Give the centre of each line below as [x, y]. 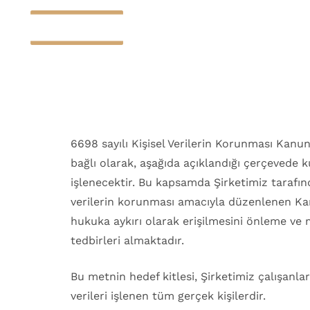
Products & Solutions [225, 72]
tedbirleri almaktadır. [127, 240]
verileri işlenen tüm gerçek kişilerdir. [168, 296]
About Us [115, 72]
